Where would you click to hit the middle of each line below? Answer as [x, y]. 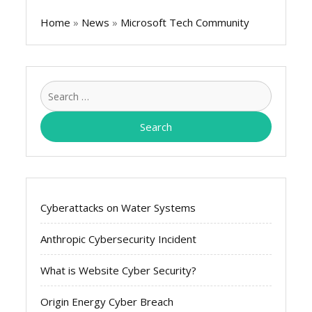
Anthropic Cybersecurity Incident [119, 239]
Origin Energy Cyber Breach [107, 301]
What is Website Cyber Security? [119, 270]
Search [287, 88]
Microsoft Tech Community [185, 22]
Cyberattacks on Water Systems [118, 207]
